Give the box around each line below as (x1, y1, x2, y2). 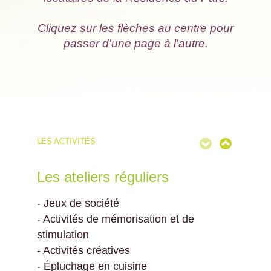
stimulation (36, 229, 89, 241)
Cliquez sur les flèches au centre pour (38, 22, 233, 35)
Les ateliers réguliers (36, 169, 169, 186)
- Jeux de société (36, 197, 119, 210)
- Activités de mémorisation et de (36, 213, 194, 226)
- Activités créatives (36, 244, 130, 257)
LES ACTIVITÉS (36, 137, 96, 146)
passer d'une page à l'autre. (63, 37, 208, 50)
